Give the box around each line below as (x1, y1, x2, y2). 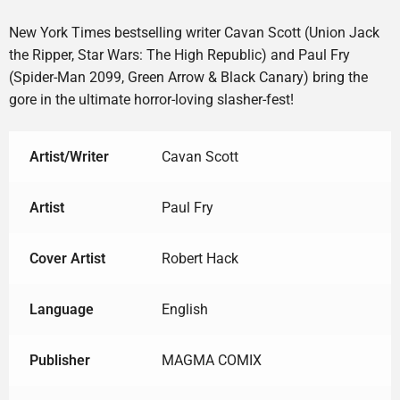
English (161, 301, 208, 319)
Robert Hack (161, 250, 238, 268)
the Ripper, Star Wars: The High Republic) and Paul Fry (9, 46, 350, 64)
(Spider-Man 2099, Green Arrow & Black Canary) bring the (9, 69, 368, 87)
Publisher (29, 352, 90, 370)
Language (29, 301, 94, 319)
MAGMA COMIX (161, 352, 262, 370)
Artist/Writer (29, 148, 109, 166)
